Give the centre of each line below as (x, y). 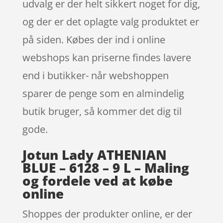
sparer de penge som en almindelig (103, 93)
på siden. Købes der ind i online (94, 39)
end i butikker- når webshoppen (95, 75)
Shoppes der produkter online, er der (107, 214)
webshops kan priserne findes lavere (107, 57)
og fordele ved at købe (97, 180)
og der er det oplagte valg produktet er (111, 21)
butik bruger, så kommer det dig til (102, 111)
